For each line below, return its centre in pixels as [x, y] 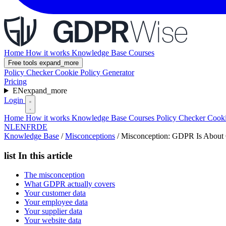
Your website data [53, 220]
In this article [44, 155]
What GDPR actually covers [70, 184]
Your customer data [55, 193]
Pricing [15, 81]
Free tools [24, 63]
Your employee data [56, 202]
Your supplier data [53, 211]
